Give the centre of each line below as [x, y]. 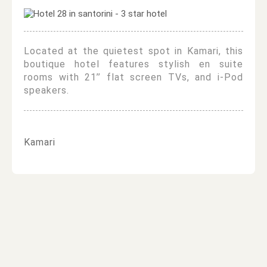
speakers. [46, 90]
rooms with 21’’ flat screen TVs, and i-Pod [133, 77]
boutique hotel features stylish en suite [133, 64]
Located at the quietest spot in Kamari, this [133, 51]
